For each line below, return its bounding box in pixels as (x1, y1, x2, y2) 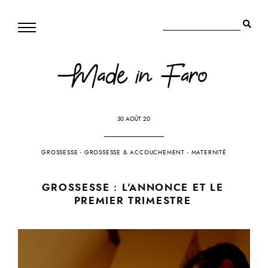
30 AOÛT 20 (117, 115, 151, 124)
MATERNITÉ (191, 148, 227, 157)
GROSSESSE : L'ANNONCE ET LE (41, 180, 224, 195)
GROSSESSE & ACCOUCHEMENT (84, 148, 185, 157)
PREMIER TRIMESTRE (74, 193, 191, 208)
